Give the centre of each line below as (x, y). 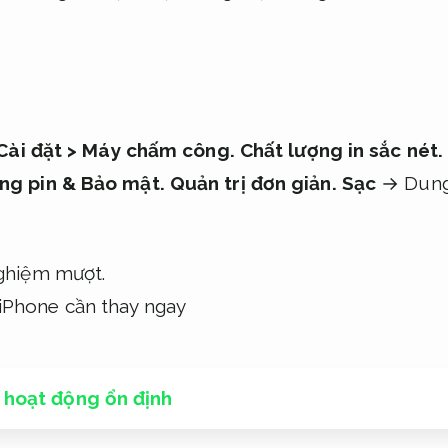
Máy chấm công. (158, 149)
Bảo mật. (122, 182)
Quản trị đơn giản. (253, 182)
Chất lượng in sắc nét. (341, 149)
